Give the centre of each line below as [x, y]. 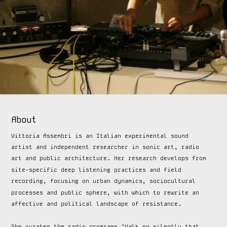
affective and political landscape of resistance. [98, 203]
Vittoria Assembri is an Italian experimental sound [100, 136]
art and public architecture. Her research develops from [109, 158]
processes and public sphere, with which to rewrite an [105, 192]
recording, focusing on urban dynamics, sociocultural [104, 181]
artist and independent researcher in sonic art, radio [105, 147]
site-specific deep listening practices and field [97, 169]
